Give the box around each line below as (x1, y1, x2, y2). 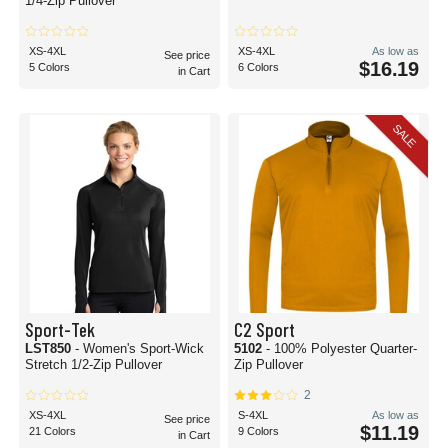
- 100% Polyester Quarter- (266, 341, 417, 356)
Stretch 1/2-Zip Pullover (25, 357, 162, 372)
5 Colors (29, 61, 70, 73)
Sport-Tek (25, 317, 95, 341)
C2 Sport (234, 317, 295, 341)
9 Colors (238, 425, 279, 437)
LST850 (25, 341, 75, 356)
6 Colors (238, 61, 279, 73)
